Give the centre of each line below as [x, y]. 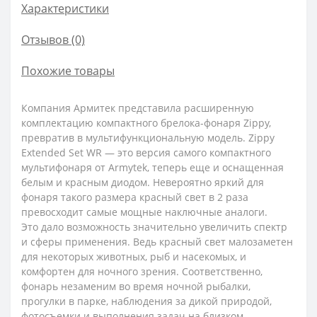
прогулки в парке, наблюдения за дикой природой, [146, 301]
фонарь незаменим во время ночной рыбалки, [136, 286]
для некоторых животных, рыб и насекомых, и [134, 257]
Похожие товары [68, 71]
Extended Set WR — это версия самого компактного [146, 152]
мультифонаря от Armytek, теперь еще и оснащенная [152, 167]
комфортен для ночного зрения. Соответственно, [142, 271]
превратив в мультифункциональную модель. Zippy [148, 138]
